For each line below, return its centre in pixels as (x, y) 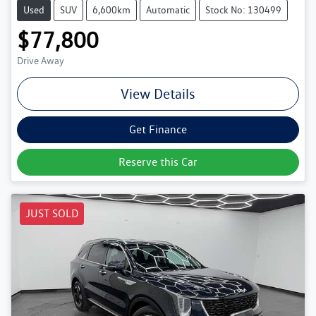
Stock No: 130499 (243, 10)
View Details (158, 93)
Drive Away (41, 60)
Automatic (168, 10)
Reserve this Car (158, 162)
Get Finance (158, 129)
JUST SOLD (52, 213)
